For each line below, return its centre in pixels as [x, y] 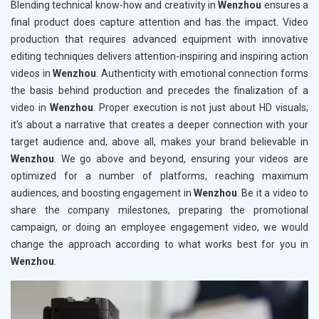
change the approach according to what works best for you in [159, 245]
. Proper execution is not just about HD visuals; [201, 108]
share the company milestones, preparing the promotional [159, 210]
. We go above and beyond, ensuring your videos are [181, 159]
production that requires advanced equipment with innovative [159, 40]
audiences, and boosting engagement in [102, 193]
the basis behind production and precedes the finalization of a [159, 91]
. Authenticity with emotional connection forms [203, 74]
